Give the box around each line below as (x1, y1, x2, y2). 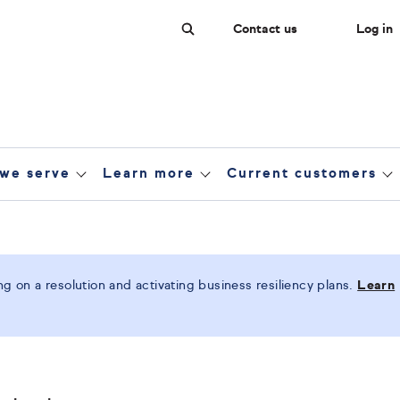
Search (203, 48, 246, 62)
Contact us (233, 22, 297, 36)
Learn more (103, 167, 196, 180)
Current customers (227, 167, 378, 180)
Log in (356, 22, 393, 36)
